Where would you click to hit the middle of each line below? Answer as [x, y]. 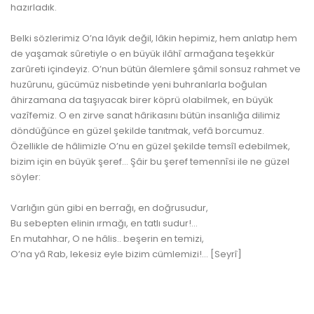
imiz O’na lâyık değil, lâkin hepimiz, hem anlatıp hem [179, 38]
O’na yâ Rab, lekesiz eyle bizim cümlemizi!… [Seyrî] [126, 254]
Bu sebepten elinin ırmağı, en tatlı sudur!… [104, 223]
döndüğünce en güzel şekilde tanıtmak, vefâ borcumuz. [137, 131]
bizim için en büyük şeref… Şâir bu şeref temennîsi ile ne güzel [150, 162]
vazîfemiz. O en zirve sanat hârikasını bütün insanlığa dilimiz [145, 115]
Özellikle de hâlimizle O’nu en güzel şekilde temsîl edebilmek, [150, 146]
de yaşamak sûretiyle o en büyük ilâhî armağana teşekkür [143, 54]
